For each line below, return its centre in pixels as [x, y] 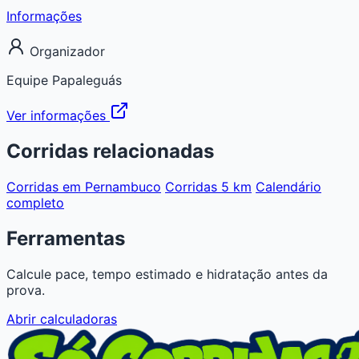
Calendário [288, 186]
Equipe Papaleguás [64, 80]
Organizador [65, 51]
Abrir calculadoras [62, 319]
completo [35, 202]
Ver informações [58, 115]
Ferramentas [66, 238]
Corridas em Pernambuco [84, 186]
